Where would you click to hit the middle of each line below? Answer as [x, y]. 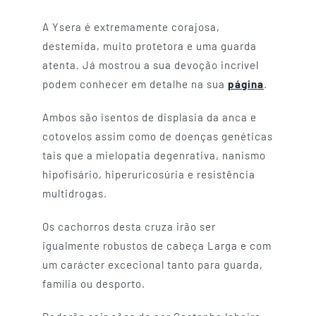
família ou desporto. [93, 283]
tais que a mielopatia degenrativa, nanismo [154, 155]
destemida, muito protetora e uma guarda [149, 45]
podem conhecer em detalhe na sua [135, 84]
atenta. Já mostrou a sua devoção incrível [150, 65]
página [245, 84]
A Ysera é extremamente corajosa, [131, 26]
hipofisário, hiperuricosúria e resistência [148, 174]
